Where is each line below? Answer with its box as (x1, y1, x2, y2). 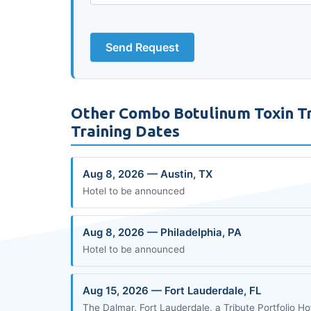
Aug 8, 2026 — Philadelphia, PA (83, 226, 242, 239)
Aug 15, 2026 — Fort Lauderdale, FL (83, 284, 261, 297)
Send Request (106, 40, 179, 54)
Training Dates (71, 122, 180, 140)
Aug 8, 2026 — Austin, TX (83, 167, 212, 180)
